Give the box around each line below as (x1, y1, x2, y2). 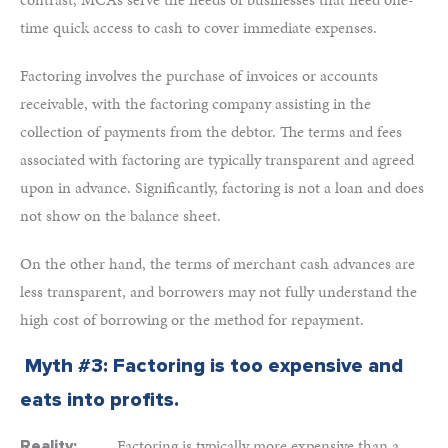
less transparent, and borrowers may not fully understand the (20, 280, 417, 303)
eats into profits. (20, 388, 179, 412)
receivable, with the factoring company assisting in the (20, 92, 371, 115)
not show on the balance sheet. (20, 204, 221, 227)
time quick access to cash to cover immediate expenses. (20, 16, 377, 39)
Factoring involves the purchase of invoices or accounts (20, 64, 378, 87)
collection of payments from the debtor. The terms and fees (20, 120, 402, 143)
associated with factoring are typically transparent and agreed (20, 148, 414, 171)
